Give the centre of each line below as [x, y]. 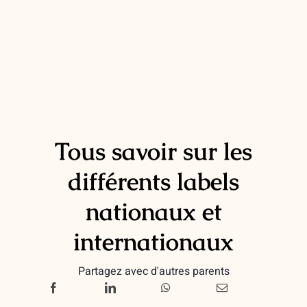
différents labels [153, 181]
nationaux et [153, 211]
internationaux [153, 242]
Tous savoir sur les [153, 151]
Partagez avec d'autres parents [153, 271]
